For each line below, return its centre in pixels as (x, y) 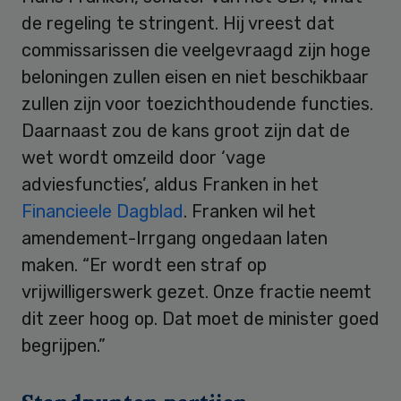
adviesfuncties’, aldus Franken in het (170, 184)
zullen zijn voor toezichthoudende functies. (197, 103)
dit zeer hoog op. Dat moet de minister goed (200, 318)
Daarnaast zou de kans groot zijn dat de (186, 130)
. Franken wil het (250, 211)
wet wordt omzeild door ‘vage (144, 157)
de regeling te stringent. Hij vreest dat (178, 23)
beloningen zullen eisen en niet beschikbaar (195, 77)
